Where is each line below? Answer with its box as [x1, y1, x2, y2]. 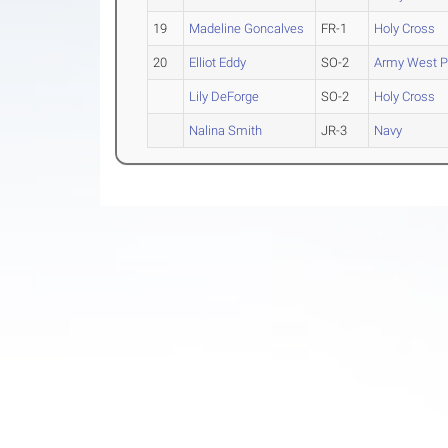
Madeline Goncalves [189, 21, 305, 37]
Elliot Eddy [189, 55, 247, 71]
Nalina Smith [189, 123, 263, 139]
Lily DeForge [189, 89, 260, 105]
